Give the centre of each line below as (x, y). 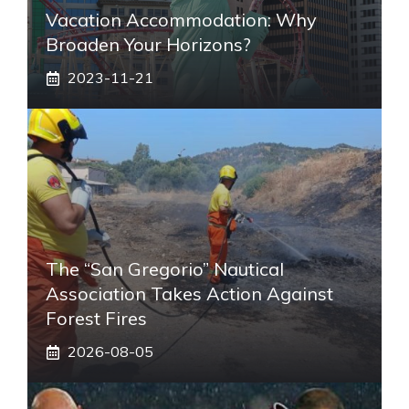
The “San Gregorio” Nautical (165, 269)
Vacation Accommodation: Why (181, 20)
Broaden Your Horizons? (148, 45)
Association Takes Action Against (189, 294)
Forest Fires (96, 319)
